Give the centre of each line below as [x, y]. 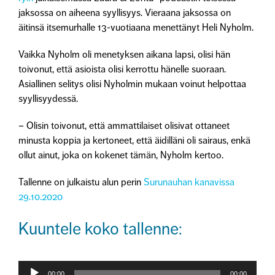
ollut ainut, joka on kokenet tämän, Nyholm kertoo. [121, 156]
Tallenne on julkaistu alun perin [81, 183]
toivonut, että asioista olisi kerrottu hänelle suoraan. [122, 70]
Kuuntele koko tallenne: [100, 229]
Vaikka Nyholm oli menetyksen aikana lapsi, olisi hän [124, 55]
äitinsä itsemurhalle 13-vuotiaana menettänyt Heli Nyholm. [136, 28]
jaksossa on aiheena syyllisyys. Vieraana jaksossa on [125, 13]
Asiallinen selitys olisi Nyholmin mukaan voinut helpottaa [132, 84]
